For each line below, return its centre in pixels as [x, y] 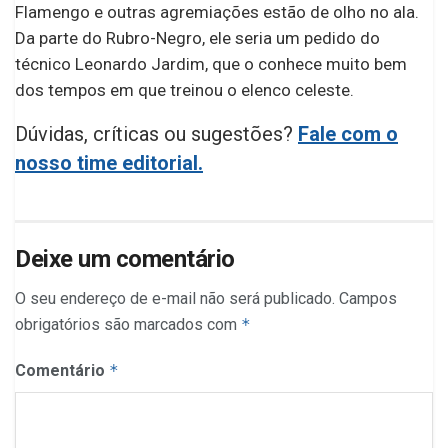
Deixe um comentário [125, 259]
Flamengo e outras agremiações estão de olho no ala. [217, 12]
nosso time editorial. [109, 163]
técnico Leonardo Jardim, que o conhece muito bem [211, 64]
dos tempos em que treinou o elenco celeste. [184, 90]
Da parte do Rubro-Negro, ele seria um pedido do [197, 38]
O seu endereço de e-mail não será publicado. [175, 299]
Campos [368, 299]
